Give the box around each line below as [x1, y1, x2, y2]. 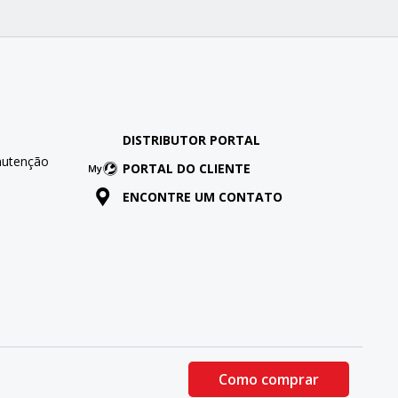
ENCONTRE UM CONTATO [122, 188, 283, 206]
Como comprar [219, 370, 320, 390]
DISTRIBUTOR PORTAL [122, 131, 260, 149]
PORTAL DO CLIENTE [122, 160, 251, 178]
